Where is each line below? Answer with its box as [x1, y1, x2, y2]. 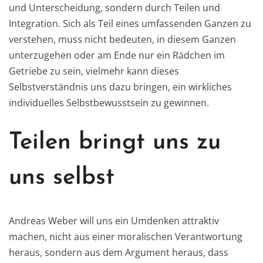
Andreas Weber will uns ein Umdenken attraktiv [9, 214, 219, 227]
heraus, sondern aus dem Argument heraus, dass [9, 245, 228, 259]
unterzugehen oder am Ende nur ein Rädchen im [9, 48, 225, 62]
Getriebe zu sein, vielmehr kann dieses [9, 64, 179, 77]
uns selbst [9, 166, 114, 190]
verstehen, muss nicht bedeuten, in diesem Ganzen [9, 32, 236, 46]
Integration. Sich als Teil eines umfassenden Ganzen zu [9, 16, 251, 30]
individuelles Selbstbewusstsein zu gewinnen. [9, 96, 209, 109]
